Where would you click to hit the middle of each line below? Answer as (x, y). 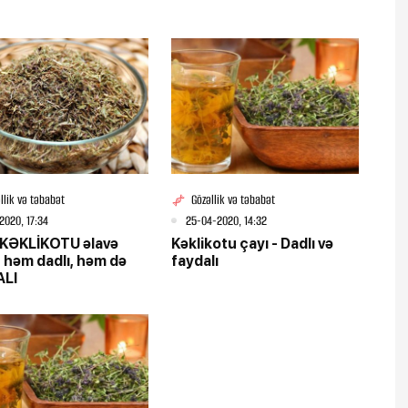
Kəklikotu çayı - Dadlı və (252, 243)
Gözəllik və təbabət (233, 200)
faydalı (194, 260)
